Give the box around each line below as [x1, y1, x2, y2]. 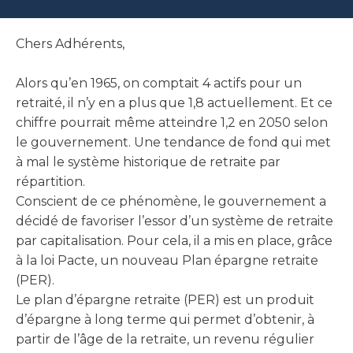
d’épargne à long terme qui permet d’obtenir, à [16, 312, 314, 327]
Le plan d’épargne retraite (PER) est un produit [16, 292, 314, 307]
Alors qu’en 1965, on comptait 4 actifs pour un [16, 76, 302, 91]
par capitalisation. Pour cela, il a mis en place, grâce [16, 233, 333, 248]
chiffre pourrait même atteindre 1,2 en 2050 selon [16, 115, 328, 130]
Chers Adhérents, [16, 36, 124, 51]
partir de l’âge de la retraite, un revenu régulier [16, 332, 314, 347]
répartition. [16, 174, 85, 189]
